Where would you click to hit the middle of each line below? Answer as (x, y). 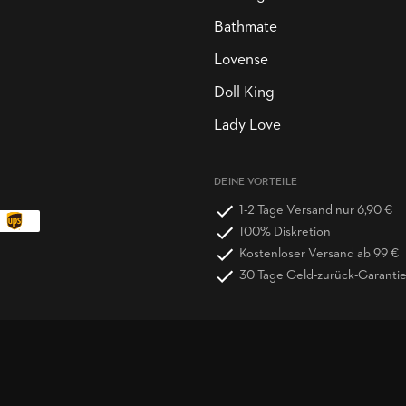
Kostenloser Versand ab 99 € (319, 254)
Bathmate (246, 28)
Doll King (244, 93)
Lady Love (247, 126)
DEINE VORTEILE (256, 182)
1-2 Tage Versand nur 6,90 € (316, 211)
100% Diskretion (285, 232)
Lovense (241, 60)
